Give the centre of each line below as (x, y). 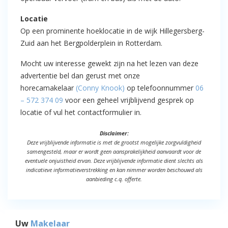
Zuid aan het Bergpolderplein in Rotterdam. (91, 43)
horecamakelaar (48, 88)
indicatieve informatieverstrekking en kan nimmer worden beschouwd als (114, 170)
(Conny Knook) (100, 88)
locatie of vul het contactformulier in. (81, 112)
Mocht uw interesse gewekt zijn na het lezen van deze (109, 63)
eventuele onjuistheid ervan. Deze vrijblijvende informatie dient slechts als (114, 161)
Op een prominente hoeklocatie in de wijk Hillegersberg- (112, 31)
